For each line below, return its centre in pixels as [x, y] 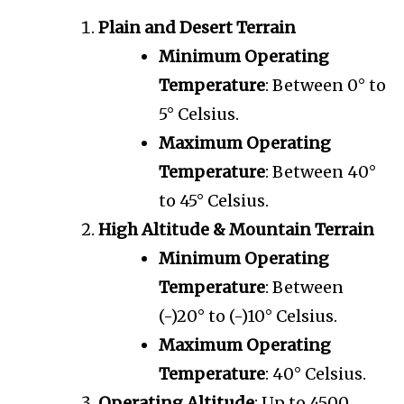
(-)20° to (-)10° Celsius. [248, 317]
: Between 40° [321, 172]
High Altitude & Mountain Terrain [236, 230]
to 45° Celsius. [214, 201]
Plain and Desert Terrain [197, 28]
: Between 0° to [326, 86]
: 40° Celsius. [316, 374]
